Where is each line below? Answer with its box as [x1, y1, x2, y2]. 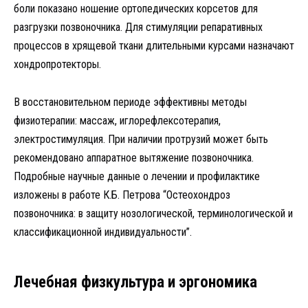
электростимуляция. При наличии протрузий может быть [14, 132, 268, 146]
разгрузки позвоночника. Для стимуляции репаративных [14, 21, 263, 34]
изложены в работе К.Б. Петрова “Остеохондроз [14, 188, 230, 201]
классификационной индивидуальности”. [14, 225, 192, 239]
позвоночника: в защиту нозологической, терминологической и [14, 206, 293, 220]
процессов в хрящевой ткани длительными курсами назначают [14, 39, 294, 53]
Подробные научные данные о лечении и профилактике [14, 169, 260, 183]
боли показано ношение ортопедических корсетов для [14, 2, 258, 16]
